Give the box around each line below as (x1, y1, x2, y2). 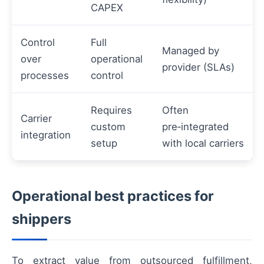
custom (91, 120, 126, 133)
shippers (12, 210, 71, 227)
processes (21, 69, 69, 81)
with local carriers (162, 137, 244, 149)
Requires (91, 104, 132, 116)
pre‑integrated (162, 120, 229, 133)
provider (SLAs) (162, 61, 235, 73)
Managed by (162, 44, 219, 57)
